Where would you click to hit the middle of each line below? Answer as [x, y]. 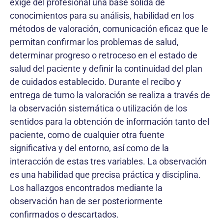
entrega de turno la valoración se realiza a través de [110, 95]
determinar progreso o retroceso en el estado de [104, 55]
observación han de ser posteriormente [86, 201]
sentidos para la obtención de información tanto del [110, 122]
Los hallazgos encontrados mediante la [86, 188]
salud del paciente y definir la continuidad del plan [106, 69]
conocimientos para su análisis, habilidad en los [102, 15]
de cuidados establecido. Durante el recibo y [96, 82]
